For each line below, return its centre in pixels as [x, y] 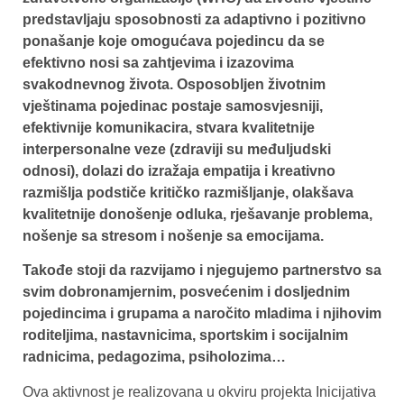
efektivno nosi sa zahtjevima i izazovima [158, 62]
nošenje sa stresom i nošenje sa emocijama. [173, 235]
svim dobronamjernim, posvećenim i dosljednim [186, 292]
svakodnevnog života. [98, 84]
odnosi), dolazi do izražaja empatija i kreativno [179, 170]
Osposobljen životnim [251, 84]
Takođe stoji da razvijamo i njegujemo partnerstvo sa [202, 271]
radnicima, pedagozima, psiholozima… [154, 357]
